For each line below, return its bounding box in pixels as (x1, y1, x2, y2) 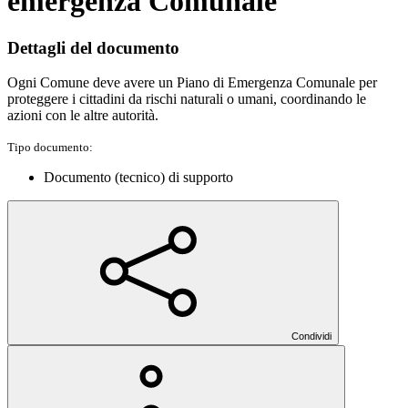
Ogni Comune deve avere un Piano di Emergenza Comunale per (7, 75, 377, 91)
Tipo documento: (7, 140, 93, 155)
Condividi (291, 331, 331, 342)
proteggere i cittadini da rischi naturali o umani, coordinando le (7, 91, 366, 107)
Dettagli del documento (7, 37, 179, 57)
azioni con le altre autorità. (7, 107, 158, 124)
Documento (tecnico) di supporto (44, 169, 233, 186)
